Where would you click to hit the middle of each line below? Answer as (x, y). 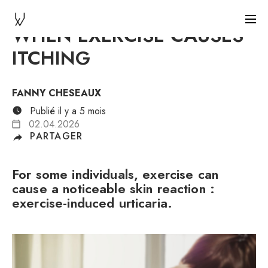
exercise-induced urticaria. (92, 203)
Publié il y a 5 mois (66, 111)
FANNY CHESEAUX (57, 93)
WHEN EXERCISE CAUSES (128, 35)
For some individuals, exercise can (115, 174)
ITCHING (51, 58)
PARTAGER (57, 136)
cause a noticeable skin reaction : (114, 189)
